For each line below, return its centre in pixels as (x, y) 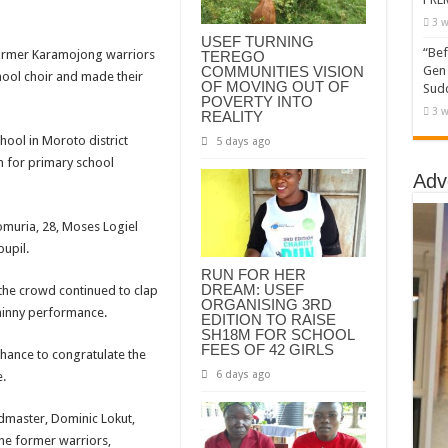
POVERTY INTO (256, 101)
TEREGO (232, 56)
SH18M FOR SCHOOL (277, 334)
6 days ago (243, 374)
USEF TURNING (257, 41)
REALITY (231, 116)
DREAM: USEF (252, 289)
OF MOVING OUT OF (274, 86)
